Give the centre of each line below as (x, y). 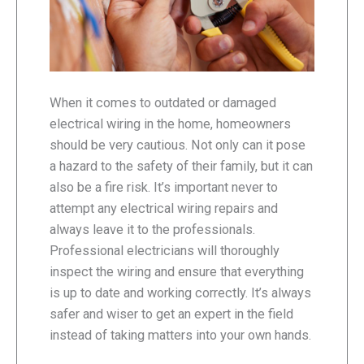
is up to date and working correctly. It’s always (180, 293)
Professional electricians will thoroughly (165, 251)
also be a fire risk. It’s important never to (164, 188)
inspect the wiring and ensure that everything (177, 272)
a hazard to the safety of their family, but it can (181, 167)
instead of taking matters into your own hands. (180, 336)
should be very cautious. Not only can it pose (178, 145)
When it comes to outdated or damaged (163, 103)
